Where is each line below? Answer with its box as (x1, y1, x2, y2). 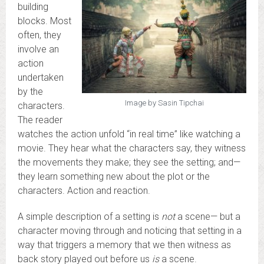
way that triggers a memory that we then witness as (18, 239, 231, 251)
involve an (18, 44, 59, 55)
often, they (18, 29, 61, 41)
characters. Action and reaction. (18, 185, 150, 197)
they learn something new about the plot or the (18, 171, 210, 183)
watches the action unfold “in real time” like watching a (18, 128, 240, 140)
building (18, 1, 48, 13)
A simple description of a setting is (18, 211, 161, 223)
